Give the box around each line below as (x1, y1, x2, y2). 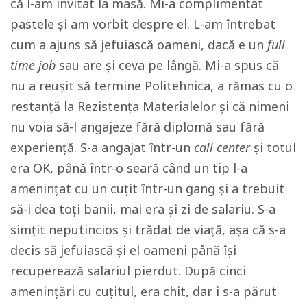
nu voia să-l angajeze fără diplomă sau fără (10, 118, 265, 135)
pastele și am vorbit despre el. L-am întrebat (10, 15, 275, 32)
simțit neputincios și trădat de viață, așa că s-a (10, 221, 286, 238)
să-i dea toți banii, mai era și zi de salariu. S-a (10, 200, 275, 217)
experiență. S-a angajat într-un (10, 138, 194, 156)
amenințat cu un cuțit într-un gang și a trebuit (10, 180, 284, 197)
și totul (250, 138, 296, 156)
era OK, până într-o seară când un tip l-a (10, 159, 247, 176)
